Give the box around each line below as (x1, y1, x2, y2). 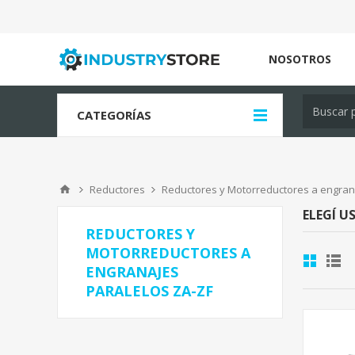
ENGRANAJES (86, 262, 178, 281)
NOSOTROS (269, 52, 331, 67)
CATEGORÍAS (77, 107, 151, 123)
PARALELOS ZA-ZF (86, 281, 213, 300)
